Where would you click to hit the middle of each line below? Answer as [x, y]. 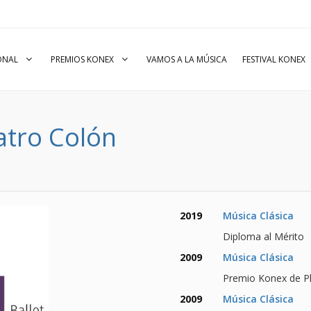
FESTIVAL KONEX [274, 59]
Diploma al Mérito [263, 236]
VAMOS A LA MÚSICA [187, 59]
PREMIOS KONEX [83, 59]
